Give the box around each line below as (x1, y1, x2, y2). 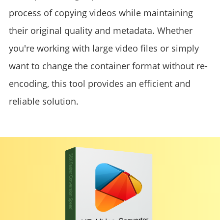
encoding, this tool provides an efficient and (8, 78, 191, 89)
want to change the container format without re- (8, 60, 208, 72)
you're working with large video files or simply (8, 42, 199, 54)
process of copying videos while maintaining (8, 7, 193, 19)
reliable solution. (8, 95, 79, 107)
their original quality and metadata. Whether (8, 25, 192, 36)
